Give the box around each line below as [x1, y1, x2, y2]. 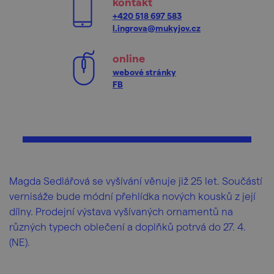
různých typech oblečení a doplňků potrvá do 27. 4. [9, 220, 246, 232]
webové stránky [113, 67, 176, 77]
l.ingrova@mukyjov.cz [113, 23, 201, 33]
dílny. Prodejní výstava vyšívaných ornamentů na [9, 205, 233, 217]
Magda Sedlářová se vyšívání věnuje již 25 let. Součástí [9, 174, 262, 187]
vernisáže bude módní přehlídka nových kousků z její [9, 190, 256, 202]
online [113, 51, 145, 64]
